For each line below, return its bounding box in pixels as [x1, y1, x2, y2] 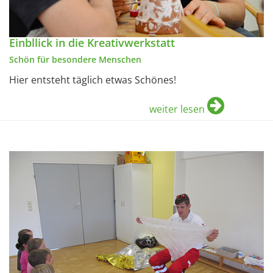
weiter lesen [149, 102, 205, 116]
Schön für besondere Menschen [9, 54, 141, 66]
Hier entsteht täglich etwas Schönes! [9, 73, 176, 87]
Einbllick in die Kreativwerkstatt [9, 35, 175, 51]
